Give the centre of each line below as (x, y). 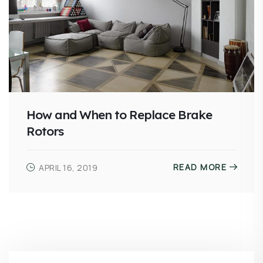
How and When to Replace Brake (119, 114)
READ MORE (200, 167)
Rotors (45, 131)
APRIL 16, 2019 (68, 167)
